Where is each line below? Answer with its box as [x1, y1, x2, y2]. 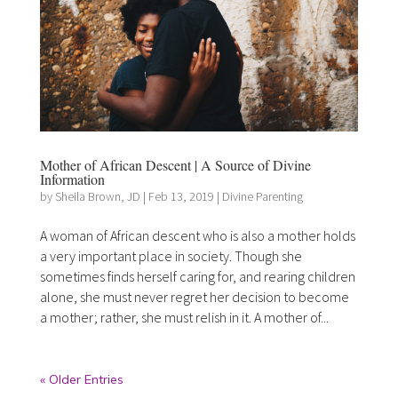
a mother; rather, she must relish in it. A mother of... [39, 307, 329, 326]
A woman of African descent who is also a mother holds [39, 226, 355, 244]
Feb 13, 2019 [147, 187, 214, 204]
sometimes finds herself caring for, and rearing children [39, 267, 355, 285]
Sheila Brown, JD [54, 187, 140, 204]
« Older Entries [39, 370, 123, 387]
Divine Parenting [221, 187, 303, 204]
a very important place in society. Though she [39, 246, 302, 265]
